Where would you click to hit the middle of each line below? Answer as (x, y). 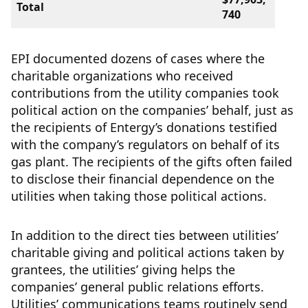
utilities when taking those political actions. (141, 196)
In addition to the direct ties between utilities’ (145, 235)
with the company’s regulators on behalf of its (145, 145)
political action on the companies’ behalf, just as (152, 110)
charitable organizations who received (122, 76)
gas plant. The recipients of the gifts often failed (152, 162)
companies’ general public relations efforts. (137, 287)
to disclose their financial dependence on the (143, 179)
